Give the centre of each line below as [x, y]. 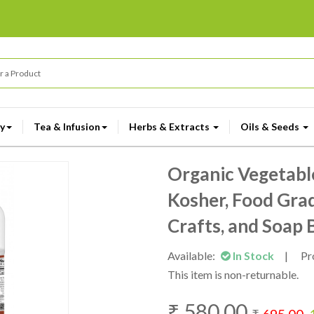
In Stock [253, 255]
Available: [192, 255]
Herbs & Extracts [170, 127]
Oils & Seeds [271, 127]
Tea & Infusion [67, 127]
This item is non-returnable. [233, 274]
